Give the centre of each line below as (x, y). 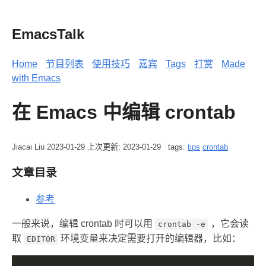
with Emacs (36, 78)
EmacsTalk (48, 34)
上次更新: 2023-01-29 (124, 147)
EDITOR (41, 239)
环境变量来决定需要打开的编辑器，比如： (150, 239)
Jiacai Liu (29, 147)
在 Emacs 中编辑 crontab (124, 113)
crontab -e (182, 224)
